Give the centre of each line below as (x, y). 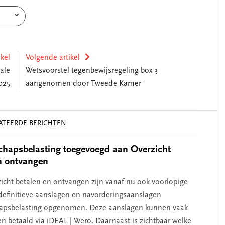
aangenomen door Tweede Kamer (83, 84)
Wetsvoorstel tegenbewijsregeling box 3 (91, 71)
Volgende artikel (52, 58)
